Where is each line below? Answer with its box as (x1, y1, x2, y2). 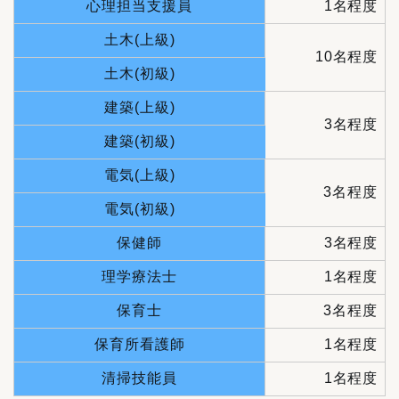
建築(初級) (104, 133, 175, 149)
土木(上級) (103, 31, 175, 47)
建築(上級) (103, 99, 175, 115)
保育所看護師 (94, 336, 185, 352)
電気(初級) (104, 200, 175, 216)
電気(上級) (103, 167, 175, 183)
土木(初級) (104, 65, 175, 81)
